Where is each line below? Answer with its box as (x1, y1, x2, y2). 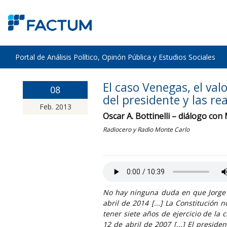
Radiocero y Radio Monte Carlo (103, 125, 190, 134)
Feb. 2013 (39, 102, 71, 111)
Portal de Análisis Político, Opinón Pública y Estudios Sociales (15, 52, 215, 62)
